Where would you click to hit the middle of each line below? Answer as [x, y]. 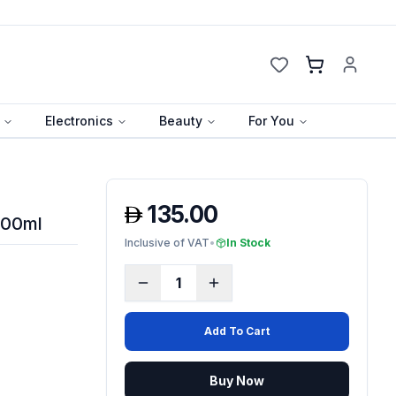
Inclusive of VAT [167, 242]
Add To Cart [236, 331]
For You [271, 120]
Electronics [79, 120]
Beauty [181, 120]
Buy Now [236, 380]
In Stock [248, 242]
